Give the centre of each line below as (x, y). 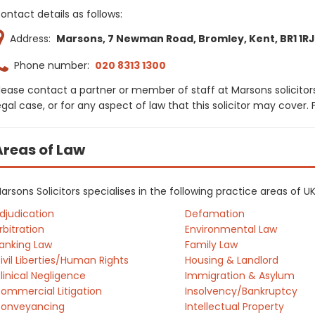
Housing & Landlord (231, 260)
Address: (30, 39)
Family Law (211, 245)
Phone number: (52, 65)
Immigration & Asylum (239, 276)
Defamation (214, 214)
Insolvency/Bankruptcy (241, 291)
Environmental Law (231, 229)
